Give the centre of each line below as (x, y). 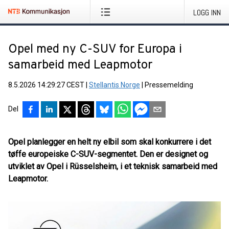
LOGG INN (207, 13)
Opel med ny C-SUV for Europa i (95, 50)
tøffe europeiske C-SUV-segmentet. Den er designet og (108, 154)
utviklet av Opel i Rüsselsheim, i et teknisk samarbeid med (113, 166)
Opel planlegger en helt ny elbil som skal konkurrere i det (110, 142)
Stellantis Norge (114, 85)
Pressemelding (169, 85)
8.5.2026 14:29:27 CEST (46, 85)
